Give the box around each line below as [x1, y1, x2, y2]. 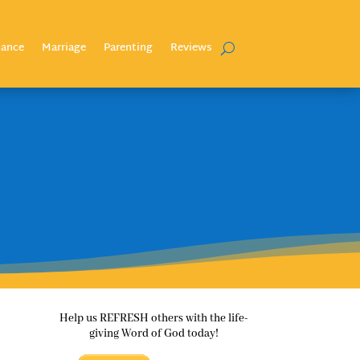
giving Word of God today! [88, 325, 219, 341]
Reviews [170, 39, 212, 58]
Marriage [41, 39, 86, 58]
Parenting [103, 39, 153, 58]
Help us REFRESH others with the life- [59, 310, 248, 325]
